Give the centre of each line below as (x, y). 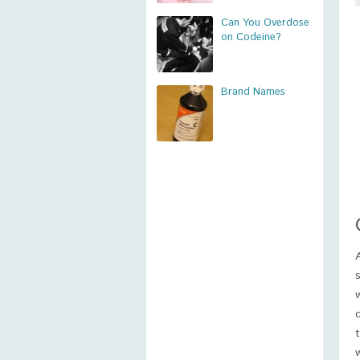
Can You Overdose (265, 23)
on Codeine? (251, 37)
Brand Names (253, 92)
